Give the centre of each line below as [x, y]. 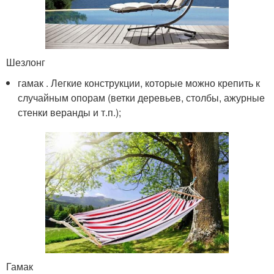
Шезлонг [26, 62]
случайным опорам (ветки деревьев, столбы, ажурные [142, 97]
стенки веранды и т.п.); [70, 112]
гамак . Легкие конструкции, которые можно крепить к [139, 83]
